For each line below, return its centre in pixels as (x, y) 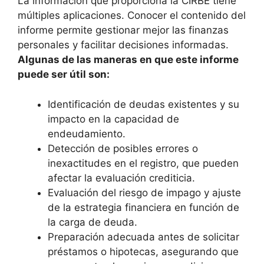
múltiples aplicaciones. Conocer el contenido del (132, 16)
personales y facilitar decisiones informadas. (123, 45)
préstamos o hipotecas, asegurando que (143, 251)
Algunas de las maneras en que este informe (128, 60)
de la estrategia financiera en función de (143, 207)
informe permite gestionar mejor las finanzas (123, 30)
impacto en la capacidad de (113, 119)
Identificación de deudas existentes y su (143, 104)
